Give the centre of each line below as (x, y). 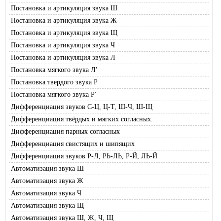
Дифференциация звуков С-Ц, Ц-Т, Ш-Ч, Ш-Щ (82, 107)
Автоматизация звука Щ (47, 206)
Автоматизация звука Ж (47, 181)
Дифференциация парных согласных (65, 132)
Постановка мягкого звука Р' (54, 95)
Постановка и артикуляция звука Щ (64, 33)
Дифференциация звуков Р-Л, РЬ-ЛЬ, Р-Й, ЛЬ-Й (84, 156)
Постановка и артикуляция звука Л (63, 58)
